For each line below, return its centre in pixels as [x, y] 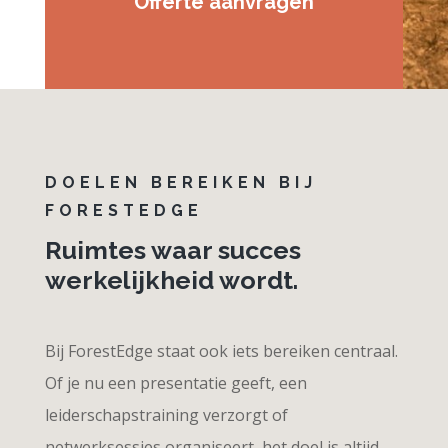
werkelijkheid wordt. [171, 279]
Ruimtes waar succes [172, 249]
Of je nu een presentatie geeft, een [175, 382]
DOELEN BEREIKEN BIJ [180, 182]
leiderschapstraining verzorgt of [166, 414]
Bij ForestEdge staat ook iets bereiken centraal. [221, 350]
